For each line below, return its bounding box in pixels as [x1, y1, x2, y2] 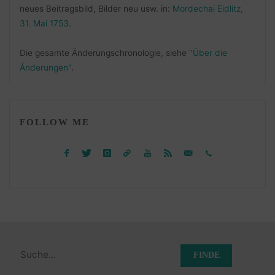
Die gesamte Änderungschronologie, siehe [19, 48, 189, 58]
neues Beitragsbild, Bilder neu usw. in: [19, 4, 172, 14]
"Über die [188, 48, 227, 58]
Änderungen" [19, 63, 71, 73]
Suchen [9, 242, 44, 255]
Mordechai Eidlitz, [172, 4, 243, 14]
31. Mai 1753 [19, 18, 69, 29]
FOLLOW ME [19, 117, 90, 128]
